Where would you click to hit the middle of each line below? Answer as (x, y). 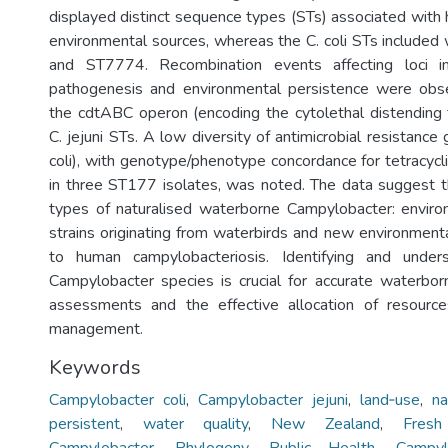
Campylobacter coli (117, 400)
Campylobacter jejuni (273, 400)
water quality (195, 424)
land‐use (390, 400)
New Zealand (325, 424)
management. (96, 329)
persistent (84, 424)
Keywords (95, 367)
